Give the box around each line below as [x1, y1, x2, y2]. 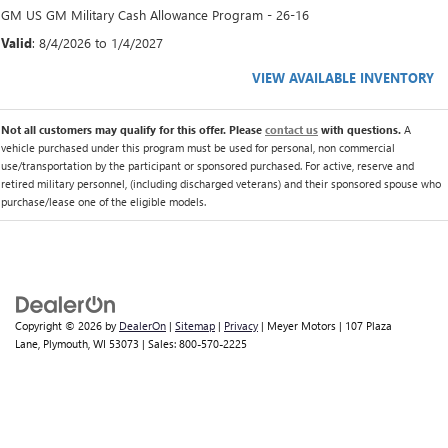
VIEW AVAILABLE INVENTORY [252, 68, 434, 86]
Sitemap [175, 317, 215, 333]
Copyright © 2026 [15, 317, 105, 333]
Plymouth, [40, 335, 90, 351]
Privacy [224, 317, 258, 333]
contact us [265, 121, 318, 137]
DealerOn [119, 317, 166, 333]
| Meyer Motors [258, 317, 336, 333]
